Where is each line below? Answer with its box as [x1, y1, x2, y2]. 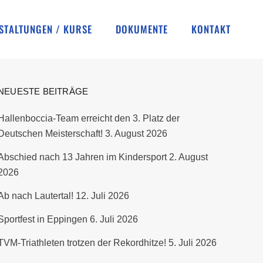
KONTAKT [191, 22, 231, 36]
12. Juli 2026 [75, 191, 129, 201]
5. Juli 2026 [168, 238, 217, 248]
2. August [168, 152, 208, 162]
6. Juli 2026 [89, 214, 138, 224]
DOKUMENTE [116, 22, 168, 36]
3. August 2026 [104, 129, 167, 139]
